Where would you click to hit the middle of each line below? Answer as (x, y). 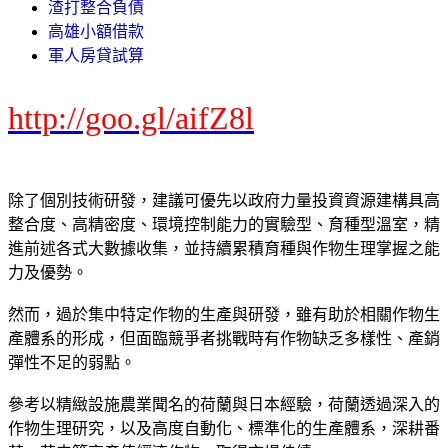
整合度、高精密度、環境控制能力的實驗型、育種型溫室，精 (224, 224)
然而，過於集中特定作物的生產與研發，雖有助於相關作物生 (224, 314)
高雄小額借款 (96, 31)
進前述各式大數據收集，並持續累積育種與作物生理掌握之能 (224, 248)
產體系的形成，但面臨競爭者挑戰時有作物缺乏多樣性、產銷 (224, 338)
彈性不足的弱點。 (72, 362)
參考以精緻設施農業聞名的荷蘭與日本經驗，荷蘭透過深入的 (224, 404)
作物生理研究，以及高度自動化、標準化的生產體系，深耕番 (224, 428)
